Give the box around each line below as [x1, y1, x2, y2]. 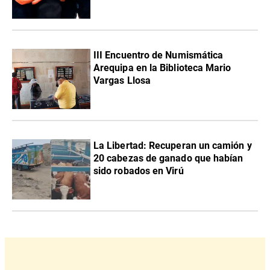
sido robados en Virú [93, 165, 184, 177]
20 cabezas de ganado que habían [93, 152, 243, 165]
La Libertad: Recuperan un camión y [93, 140, 252, 152]
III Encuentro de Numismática [93, 49, 224, 61]
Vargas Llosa [93, 75, 151, 87]
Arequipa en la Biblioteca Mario [93, 62, 231, 74]
